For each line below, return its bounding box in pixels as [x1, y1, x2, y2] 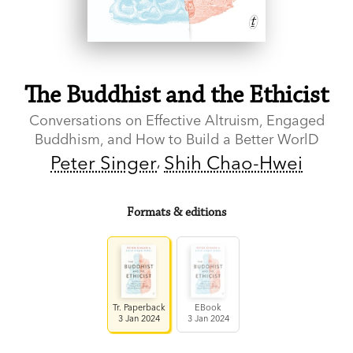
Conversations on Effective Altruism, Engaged [28, 110, 325, 129]
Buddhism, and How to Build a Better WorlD [34, 129, 319, 148]
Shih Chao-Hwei [164, 150, 303, 174]
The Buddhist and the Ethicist [24, 80, 329, 110]
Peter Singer [50, 150, 157, 174]
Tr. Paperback [112, 301, 165, 313]
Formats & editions [127, 204, 226, 220]
